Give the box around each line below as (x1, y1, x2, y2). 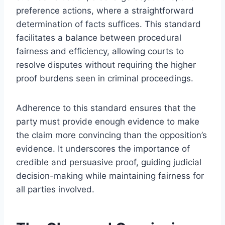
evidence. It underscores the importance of (16, 143, 190, 154)
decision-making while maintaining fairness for (16, 170, 204, 181)
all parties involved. (16, 184, 94, 194)
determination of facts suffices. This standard (16, 19, 201, 29)
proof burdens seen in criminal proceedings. (16, 73, 193, 83)
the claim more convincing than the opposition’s (16, 130, 207, 140)
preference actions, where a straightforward (16, 5, 194, 16)
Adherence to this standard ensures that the (16, 102, 196, 113)
